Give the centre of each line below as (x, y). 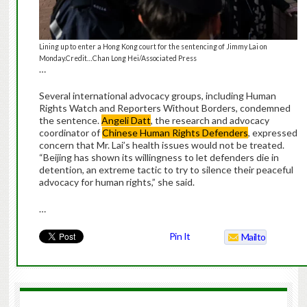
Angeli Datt (126, 121)
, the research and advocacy (210, 121)
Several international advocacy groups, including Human (157, 96)
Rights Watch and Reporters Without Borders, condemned (164, 108)
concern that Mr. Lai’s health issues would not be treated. (161, 145)
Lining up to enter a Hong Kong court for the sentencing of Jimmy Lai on (153, 47)
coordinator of (70, 133)
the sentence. (70, 121)
